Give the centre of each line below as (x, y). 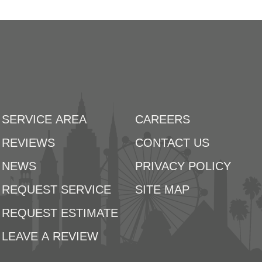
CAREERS (162, 119)
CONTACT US (172, 143)
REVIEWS (29, 143)
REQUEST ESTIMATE (60, 213)
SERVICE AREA (44, 119)
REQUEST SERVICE (57, 189)
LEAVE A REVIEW (50, 236)
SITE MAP (162, 189)
